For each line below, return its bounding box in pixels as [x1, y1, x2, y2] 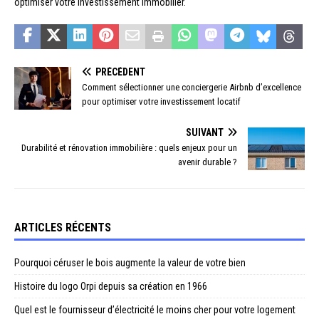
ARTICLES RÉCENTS [14, 220, 111, 234]
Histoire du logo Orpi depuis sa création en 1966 [14, 280, 207, 292]
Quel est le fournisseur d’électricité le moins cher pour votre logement [14, 303, 296, 315]
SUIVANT [186, 126, 224, 138]
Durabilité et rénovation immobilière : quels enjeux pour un [21, 142, 237, 153]
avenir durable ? [178, 156, 237, 167]
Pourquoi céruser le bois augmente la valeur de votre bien [14, 256, 246, 268]
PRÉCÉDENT [95, 66, 145, 78]
